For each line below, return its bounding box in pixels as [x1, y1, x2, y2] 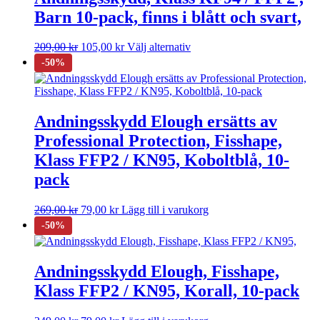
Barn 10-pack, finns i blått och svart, [34, 7, 301, 26]
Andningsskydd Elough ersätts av [34, 112, 277, 131]
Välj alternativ [127, 41, 191, 54]
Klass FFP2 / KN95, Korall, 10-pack [34, 281, 299, 301]
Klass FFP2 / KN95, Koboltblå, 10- [34, 151, 289, 170]
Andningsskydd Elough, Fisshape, [34, 262, 279, 281]
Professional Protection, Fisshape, [34, 131, 282, 151]
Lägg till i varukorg [121, 204, 209, 216]
